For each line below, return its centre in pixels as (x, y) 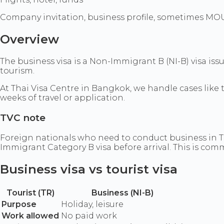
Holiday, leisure (92, 204)
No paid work (89, 215)
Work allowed (30, 215)
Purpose (19, 204)
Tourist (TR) (30, 192)
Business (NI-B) (122, 192)
